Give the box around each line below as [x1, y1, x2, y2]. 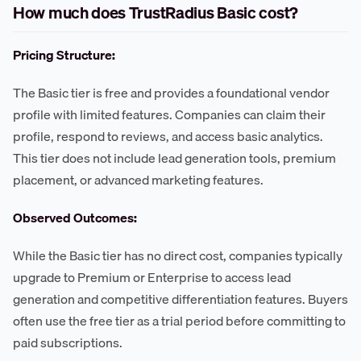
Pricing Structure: [13, 44, 115, 66]
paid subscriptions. [13, 332, 122, 354]
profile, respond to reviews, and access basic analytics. [13, 126, 323, 147]
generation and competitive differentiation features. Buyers [13, 288, 348, 310]
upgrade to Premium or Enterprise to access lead [13, 267, 291, 288]
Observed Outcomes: [13, 207, 137, 229]
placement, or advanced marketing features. [13, 169, 263, 191]
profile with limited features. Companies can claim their [13, 104, 326, 126]
